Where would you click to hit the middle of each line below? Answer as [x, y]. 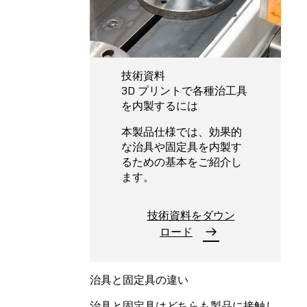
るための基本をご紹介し [182, 161]
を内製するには [160, 105]
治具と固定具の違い [139, 280]
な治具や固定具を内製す [182, 146]
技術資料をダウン [191, 215]
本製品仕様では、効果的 [182, 131]
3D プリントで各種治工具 [184, 90]
